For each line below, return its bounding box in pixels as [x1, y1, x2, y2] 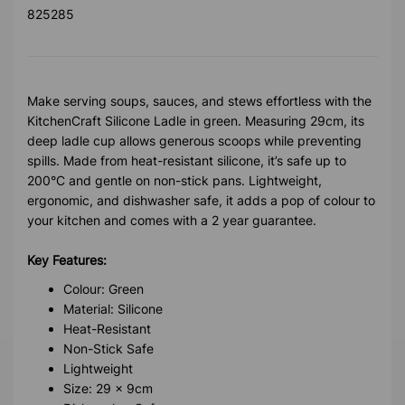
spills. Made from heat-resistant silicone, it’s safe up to [27, 152, 346, 168]
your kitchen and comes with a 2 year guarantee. [27, 212, 316, 228]
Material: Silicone [63, 300, 163, 316]
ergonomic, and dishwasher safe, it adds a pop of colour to [27, 192, 375, 208]
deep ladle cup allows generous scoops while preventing [27, 132, 362, 148]
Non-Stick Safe [63, 340, 154, 356]
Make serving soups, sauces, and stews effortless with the [27, 92, 372, 108]
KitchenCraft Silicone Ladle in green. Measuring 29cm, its [27, 112, 364, 128]
